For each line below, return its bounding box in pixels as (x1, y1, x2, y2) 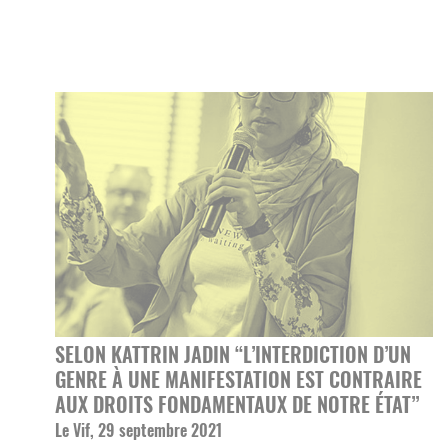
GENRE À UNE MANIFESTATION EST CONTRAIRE (55, 363, 422, 394)
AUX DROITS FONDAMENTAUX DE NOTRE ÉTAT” (55, 388, 419, 419)
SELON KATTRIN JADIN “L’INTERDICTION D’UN (55, 338, 411, 369)
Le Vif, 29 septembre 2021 (55, 417, 222, 442)
